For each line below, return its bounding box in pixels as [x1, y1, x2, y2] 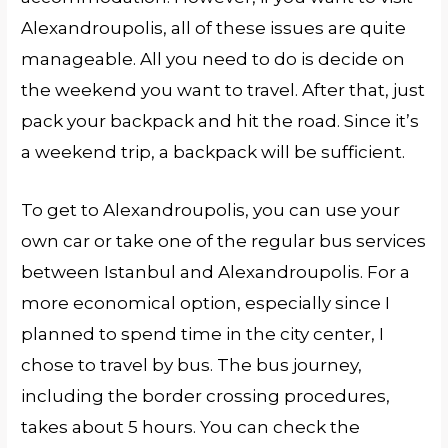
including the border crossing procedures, [21, 385, 391, 406]
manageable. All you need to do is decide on [21, 48, 406, 69]
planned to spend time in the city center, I [21, 323, 385, 344]
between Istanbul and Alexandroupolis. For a [21, 261, 411, 282]
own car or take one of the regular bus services [21, 230, 427, 251]
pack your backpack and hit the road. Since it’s [21, 110, 420, 131]
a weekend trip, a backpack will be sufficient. [21, 141, 406, 162]
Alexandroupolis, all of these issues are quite [21, 17, 407, 38]
